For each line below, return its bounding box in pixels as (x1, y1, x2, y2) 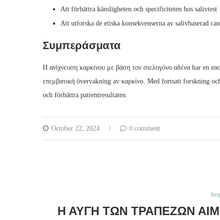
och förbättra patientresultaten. (43, 91, 128, 99)
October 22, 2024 (51, 125, 100, 133)
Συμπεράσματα (43, 39, 121, 52)
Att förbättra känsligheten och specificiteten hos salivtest (60, 5, 217, 13)
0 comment (129, 125, 160, 133)
